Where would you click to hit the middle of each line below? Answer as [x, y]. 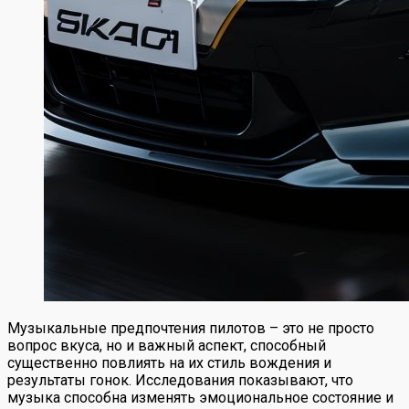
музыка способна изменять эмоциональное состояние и [200, 397]
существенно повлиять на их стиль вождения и [169, 362]
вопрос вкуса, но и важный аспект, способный [167, 345]
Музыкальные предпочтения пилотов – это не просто [191, 328]
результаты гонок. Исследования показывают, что [180, 380]
